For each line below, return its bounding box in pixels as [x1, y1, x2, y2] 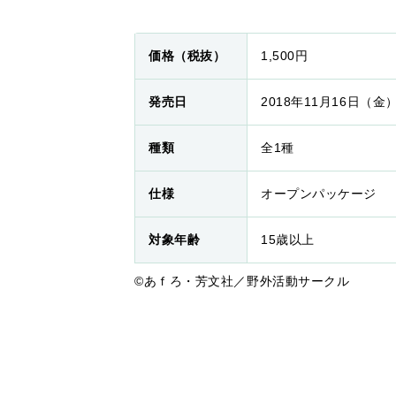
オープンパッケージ [261, 187, 377, 201]
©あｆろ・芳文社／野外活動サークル [134, 274, 350, 288]
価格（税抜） [148, 49, 226, 63]
